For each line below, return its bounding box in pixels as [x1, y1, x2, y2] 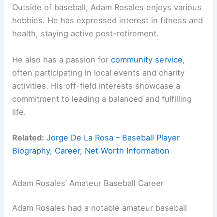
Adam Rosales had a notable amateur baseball [12, 203, 187, 213]
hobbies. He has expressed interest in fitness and [12, 15, 203, 26]
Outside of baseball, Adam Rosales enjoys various [12, 2, 202, 13]
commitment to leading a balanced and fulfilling [12, 93, 192, 104]
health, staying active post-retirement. [12, 29, 159, 39]
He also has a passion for [12, 54, 111, 64]
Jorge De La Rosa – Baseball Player [46, 132, 180, 142]
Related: [12, 132, 45, 142]
